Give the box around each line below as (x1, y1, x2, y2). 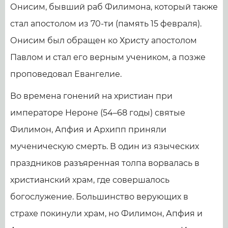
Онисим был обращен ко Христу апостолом (10, 35, 197, 45)
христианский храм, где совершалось (10, 175, 169, 185)
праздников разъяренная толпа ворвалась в (10, 158, 199, 168)
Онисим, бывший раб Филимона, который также (10, 2, 218, 12)
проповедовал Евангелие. (10, 69, 122, 79)
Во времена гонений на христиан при (10, 91, 173, 101)
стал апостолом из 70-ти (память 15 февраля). (10, 18, 202, 28)
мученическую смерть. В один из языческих (10, 141, 199, 151)
